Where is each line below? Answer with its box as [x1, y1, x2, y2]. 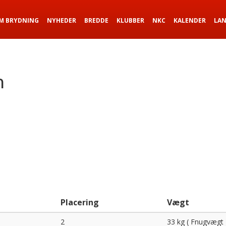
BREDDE [84, 16, 108, 25]
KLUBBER [117, 16, 144, 25]
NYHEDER [47, 16, 76, 25]
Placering [61, 197, 99, 208]
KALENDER [174, 16, 206, 25]
